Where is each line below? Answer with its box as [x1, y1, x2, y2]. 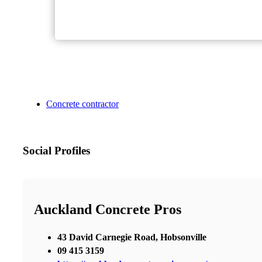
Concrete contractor [46, 99, 119, 109]
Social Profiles [23, 144, 90, 157]
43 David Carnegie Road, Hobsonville [57, 232, 206, 242]
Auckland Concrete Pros [34, 202, 181, 217]
